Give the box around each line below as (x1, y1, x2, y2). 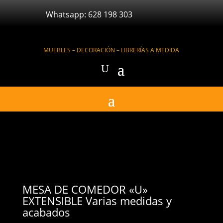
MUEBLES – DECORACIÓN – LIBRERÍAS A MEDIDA (43, 46, 180, 54)
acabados (22, 205, 70, 220)
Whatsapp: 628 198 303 (45, 9, 132, 20)
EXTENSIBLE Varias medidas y (22, 193, 172, 208)
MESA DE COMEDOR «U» (22, 182, 148, 197)
